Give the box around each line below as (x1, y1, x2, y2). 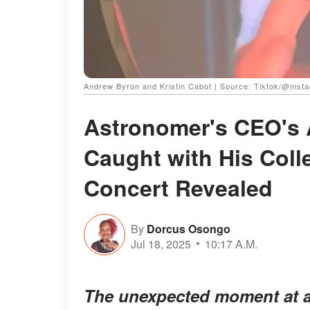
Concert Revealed (84, 172, 273, 204)
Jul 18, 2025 (131, 235, 191, 252)
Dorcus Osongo (147, 220, 230, 237)
